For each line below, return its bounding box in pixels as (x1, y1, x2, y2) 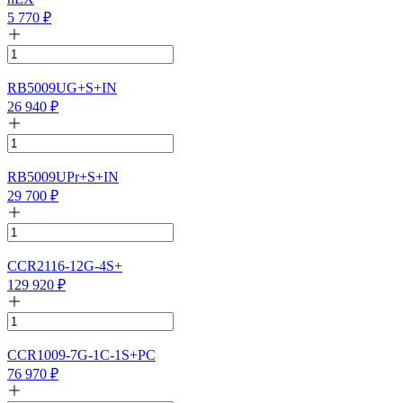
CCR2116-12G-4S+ (7, 257, 122, 273)
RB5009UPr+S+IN (7, 168, 119, 184)
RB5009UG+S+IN (7, 79, 117, 95)
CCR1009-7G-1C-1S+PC (7, 346, 156, 363)
